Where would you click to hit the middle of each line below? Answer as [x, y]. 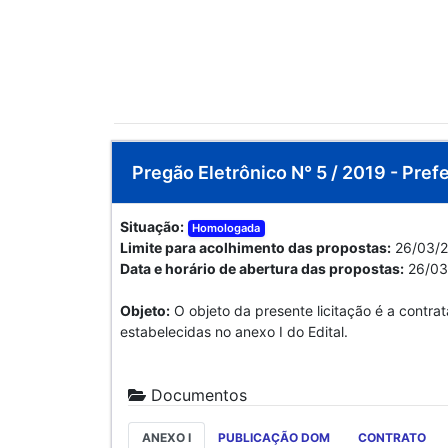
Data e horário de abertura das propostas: [262, 268]
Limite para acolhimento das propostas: [255, 247]
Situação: [152, 226]
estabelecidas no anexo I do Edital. [234, 331]
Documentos [196, 395]
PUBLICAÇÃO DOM [274, 438]
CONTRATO [391, 438]
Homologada [226, 228]
